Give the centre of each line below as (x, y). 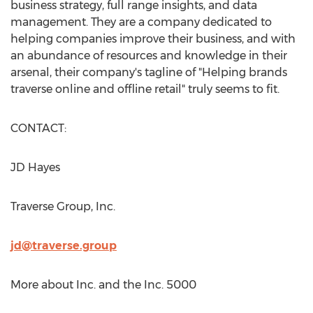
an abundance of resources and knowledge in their (149, 56)
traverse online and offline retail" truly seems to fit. (145, 89)
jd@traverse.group (64, 246)
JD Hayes (35, 167)
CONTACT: (38, 128)
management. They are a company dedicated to (141, 22)
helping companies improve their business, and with (153, 39)
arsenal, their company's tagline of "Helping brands (149, 72)
